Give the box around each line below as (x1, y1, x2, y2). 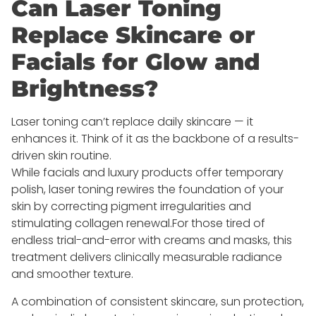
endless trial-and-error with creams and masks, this (11, 232, 292, 249)
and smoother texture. (11, 266, 133, 283)
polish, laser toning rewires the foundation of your (11, 181, 284, 198)
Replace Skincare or (11, 21, 255, 49)
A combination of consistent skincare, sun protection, (11, 293, 304, 310)
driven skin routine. (11, 147, 111, 164)
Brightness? (11, 75, 158, 103)
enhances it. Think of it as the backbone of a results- (11, 130, 299, 147)
